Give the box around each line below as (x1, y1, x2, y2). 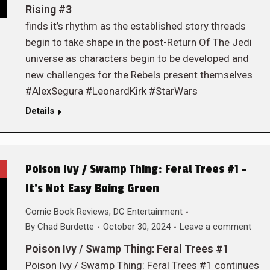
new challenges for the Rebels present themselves (25, 69, 253, 81)
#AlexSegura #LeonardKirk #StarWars (25, 85, 198, 97)
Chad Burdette (37, 221, 94, 232)
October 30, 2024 (102, 221, 171, 232)
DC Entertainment (113, 206, 183, 217)
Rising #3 (25, 3, 72, 16)
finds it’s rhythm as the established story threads (25, 20, 246, 32)
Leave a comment (179, 221, 251, 232)
